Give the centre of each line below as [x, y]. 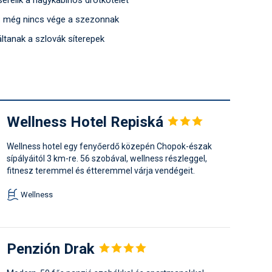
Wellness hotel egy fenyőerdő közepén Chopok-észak [109, 147]
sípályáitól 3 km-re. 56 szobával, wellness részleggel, [107, 159]
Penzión [35, 249]
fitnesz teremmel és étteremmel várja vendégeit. [101, 171]
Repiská [139, 122]
